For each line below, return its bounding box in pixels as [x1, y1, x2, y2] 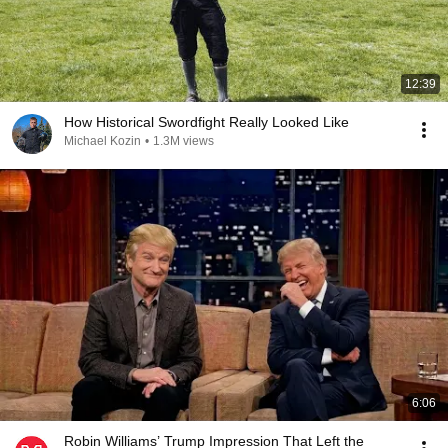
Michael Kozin [64, 134, 141, 148]
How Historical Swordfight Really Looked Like [64, 114, 349, 130]
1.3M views [153, 134, 214, 148]
